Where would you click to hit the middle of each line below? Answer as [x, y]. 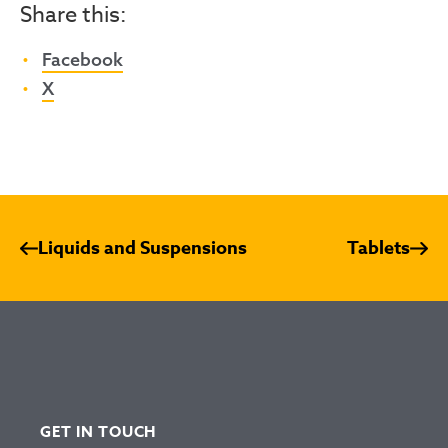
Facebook [83, 59]
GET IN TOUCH [98, 431]
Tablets [378, 248]
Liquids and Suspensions [142, 248]
